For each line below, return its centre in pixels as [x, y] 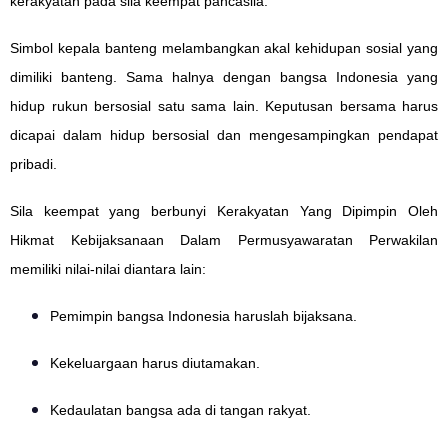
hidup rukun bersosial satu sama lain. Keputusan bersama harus [224, 106]
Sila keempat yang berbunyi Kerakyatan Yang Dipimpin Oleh [224, 211]
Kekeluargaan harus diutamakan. [155, 363]
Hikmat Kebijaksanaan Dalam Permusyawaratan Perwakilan [224, 240]
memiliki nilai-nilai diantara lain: [108, 269]
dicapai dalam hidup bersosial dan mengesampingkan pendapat [224, 135]
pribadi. [33, 164]
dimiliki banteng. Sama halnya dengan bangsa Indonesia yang [224, 77]
